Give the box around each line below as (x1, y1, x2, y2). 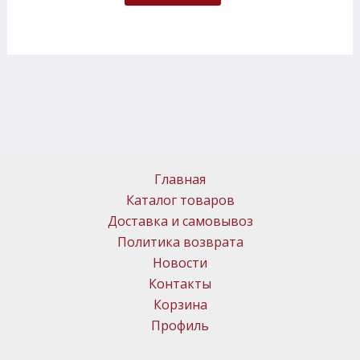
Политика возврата (117, 233, 243, 251)
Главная (154, 170, 206, 188)
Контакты (149, 275, 211, 292)
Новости (153, 254, 207, 272)
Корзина (153, 296, 207, 313)
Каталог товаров (125, 191, 235, 209)
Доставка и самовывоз (107, 212, 253, 230)
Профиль (151, 317, 209, 334)
